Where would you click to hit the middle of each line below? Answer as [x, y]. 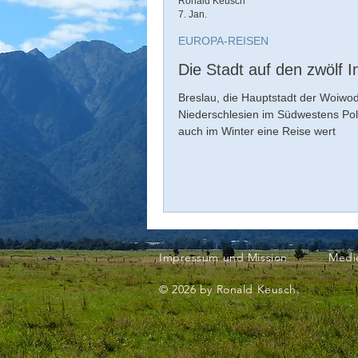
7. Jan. [193, 14]
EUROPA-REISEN [223, 41]
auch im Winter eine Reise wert [257, 131]
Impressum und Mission [223, 257]
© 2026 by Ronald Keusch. [231, 289]
